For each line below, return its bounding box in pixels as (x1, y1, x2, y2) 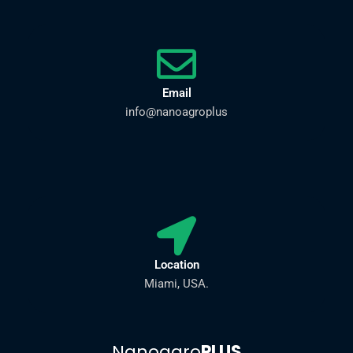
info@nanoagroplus (125, 105, 228, 120)
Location (154, 258, 199, 273)
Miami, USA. (144, 277, 209, 292)
